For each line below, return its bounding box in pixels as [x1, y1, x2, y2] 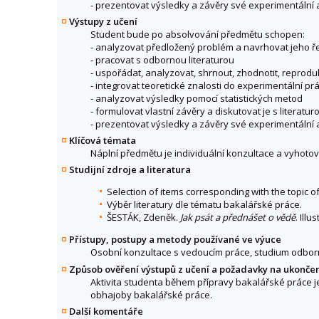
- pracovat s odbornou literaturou [90, 53, 234, 66]
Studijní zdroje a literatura [69, 163, 191, 177]
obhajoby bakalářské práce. [90, 288, 212, 301]
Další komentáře [69, 304, 143, 318]
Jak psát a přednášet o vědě [180, 211, 296, 224]
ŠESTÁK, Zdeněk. [107, 211, 180, 224]
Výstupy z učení [69, 15, 137, 28]
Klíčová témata [69, 134, 136, 147]
